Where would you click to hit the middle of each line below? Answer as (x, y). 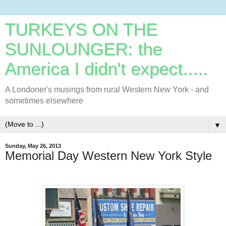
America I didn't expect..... (107, 69)
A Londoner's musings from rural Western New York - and (107, 90)
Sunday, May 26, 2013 (33, 146)
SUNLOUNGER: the (84, 49)
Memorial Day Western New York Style (108, 156)
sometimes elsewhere (44, 101)
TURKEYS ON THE (81, 30)
